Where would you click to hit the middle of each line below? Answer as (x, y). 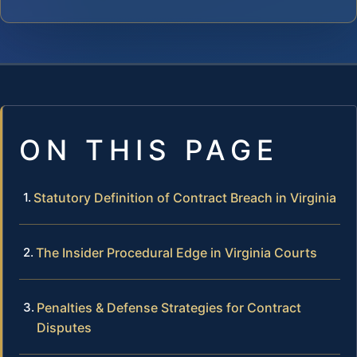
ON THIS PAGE (149, 149)
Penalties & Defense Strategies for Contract (169, 307)
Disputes (64, 327)
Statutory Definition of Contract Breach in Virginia (185, 197)
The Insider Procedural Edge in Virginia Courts (177, 252)
